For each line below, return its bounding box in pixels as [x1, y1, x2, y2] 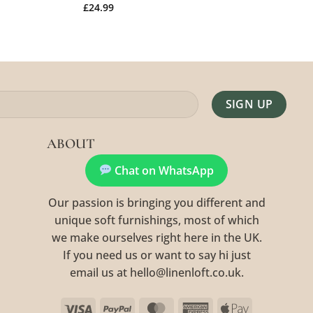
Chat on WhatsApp [112, 162, 214, 178]
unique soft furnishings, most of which [54, 212, 259, 228]
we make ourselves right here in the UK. [51, 229, 262, 245]
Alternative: [78, 123, 133, 137]
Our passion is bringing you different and [48, 194, 265, 210]
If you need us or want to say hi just [62, 247, 251, 263]
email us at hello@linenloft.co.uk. [69, 264, 244, 280]
